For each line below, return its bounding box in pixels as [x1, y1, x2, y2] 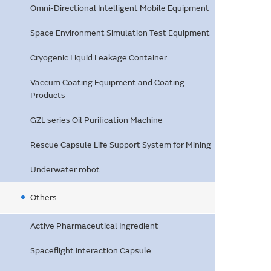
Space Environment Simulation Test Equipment [30, 28, 210, 38]
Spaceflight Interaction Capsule [30, 246, 151, 256]
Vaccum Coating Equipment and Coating [30, 77, 184, 88]
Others [30, 192, 57, 203]
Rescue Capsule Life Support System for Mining [30, 140, 211, 150]
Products [30, 90, 65, 100]
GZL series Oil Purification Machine [30, 115, 163, 125]
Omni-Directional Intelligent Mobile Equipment [30, 3, 209, 13]
